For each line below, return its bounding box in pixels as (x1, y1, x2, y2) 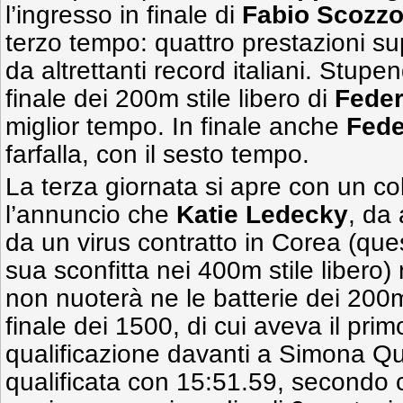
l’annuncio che (5, 201, 176, 228)
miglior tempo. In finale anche (5, 112, 346, 140)
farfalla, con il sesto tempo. (5, 140, 309, 168)
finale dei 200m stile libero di (5, 85, 335, 112)
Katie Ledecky (176, 201, 348, 228)
